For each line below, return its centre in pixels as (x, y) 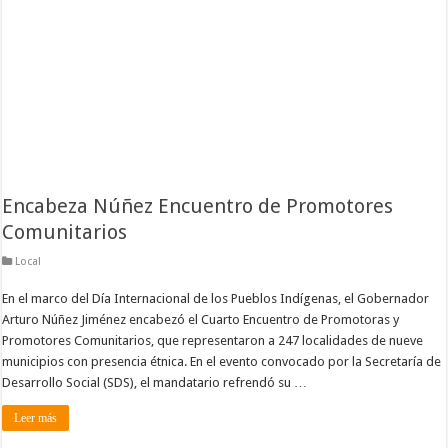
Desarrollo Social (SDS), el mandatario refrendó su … (155, 382)
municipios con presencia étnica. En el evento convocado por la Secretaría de (222, 361)
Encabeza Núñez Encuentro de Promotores (198, 205)
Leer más (36, 417)
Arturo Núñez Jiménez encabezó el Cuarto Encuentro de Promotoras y (201, 319)
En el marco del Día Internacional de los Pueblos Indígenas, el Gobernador (216, 298)
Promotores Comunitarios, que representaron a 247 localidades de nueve (213, 340)
